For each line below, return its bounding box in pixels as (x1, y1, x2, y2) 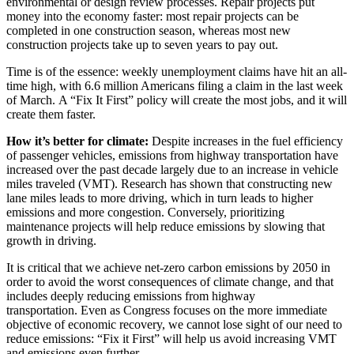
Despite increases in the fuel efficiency (149, 134, 343, 148)
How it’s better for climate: (6, 134, 149, 148)
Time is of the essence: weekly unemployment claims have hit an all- (6, 64, 347, 78)
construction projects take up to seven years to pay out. (6, 37, 278, 51)
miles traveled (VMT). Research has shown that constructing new (6, 176, 333, 190)
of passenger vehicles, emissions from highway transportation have (6, 148, 338, 162)
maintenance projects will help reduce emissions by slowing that (6, 219, 325, 233)
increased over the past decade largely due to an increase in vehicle (6, 162, 338, 176)
